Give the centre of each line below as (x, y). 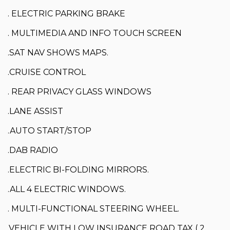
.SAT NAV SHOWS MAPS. (58, 53)
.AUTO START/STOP (50, 131)
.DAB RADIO (33, 150)
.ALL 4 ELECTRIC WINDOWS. (67, 189)
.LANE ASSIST (35, 111)
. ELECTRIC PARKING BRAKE (66, 14)
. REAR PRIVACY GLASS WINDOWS (80, 92)
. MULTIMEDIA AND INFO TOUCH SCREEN (95, 33)
